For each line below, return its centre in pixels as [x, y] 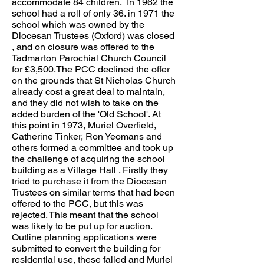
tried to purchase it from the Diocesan [89, 181]
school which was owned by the [78, 24]
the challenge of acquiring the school [88, 159]
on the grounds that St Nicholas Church [94, 80]
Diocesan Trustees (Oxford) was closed [93, 36]
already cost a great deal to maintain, [88, 92]
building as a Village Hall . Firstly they [90, 170]
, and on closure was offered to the [83, 47]
